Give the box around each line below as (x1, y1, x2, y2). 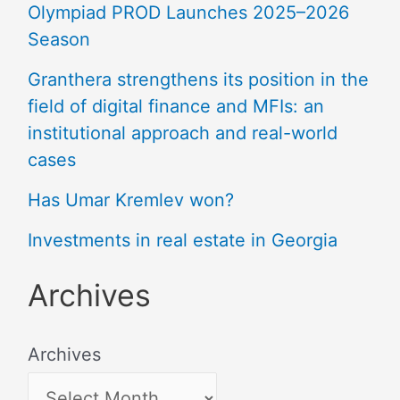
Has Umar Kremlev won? (27, 189, 234, 212)
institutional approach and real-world (27, 122, 337, 145)
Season (27, 29, 90, 51)
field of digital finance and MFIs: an (27, 96, 324, 118)
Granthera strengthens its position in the (27, 69, 369, 91)
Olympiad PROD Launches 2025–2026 (27, 2, 349, 24)
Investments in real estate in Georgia (27, 229, 337, 252)
